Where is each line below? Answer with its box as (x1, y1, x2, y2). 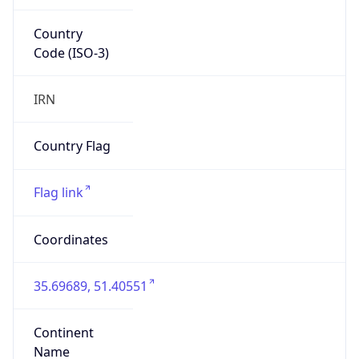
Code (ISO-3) (33, 43, 109, 62)
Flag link (33, 184, 83, 202)
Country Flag (33, 137, 111, 155)
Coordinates (33, 230, 108, 248)
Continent (33, 324, 94, 342)
